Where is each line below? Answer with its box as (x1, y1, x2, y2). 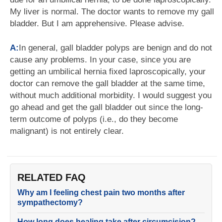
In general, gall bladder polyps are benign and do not (19, 43, 212, 53)
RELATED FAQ (17, 172, 86, 183)
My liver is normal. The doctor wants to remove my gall (10, 7, 214, 16)
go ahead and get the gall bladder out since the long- (10, 103, 203, 112)
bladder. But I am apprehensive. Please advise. (10, 19, 184, 28)
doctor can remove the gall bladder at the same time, (10, 79, 205, 88)
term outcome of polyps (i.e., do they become (10, 114, 178, 124)
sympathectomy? (17, 198, 83, 207)
